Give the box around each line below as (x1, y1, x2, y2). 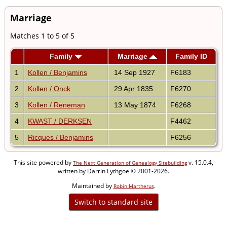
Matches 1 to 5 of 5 (10, 30, 74, 41)
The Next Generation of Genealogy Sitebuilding (73, 159, 187, 166)
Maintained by (71, 181, 113, 190)
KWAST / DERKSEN (28, 117, 92, 125)
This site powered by (14, 158, 73, 167)
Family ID (175, 52, 207, 60)
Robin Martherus (113, 182, 154, 190)
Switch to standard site (72, 197, 155, 207)
